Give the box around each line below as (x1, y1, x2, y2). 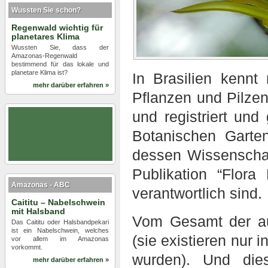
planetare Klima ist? (11, 69, 68, 76)
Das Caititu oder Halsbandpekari (11, 218, 109, 226)
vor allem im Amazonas (11, 235, 109, 242)
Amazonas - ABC (11, 181, 70, 189)
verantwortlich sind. (132, 185, 262, 202)
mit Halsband (11, 206, 65, 216)
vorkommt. (11, 243, 42, 251)
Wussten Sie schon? (11, 6, 81, 14)
